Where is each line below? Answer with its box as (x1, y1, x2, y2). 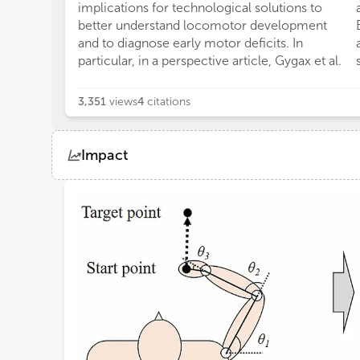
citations (147, 95, 190, 108)
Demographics (100, 189, 187, 204)
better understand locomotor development (78, 18, 327, 33)
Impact (81, 146, 128, 164)
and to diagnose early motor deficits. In (78, 35, 303, 51)
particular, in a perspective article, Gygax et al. (78, 53, 342, 68)
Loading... (64, 242, 121, 257)
